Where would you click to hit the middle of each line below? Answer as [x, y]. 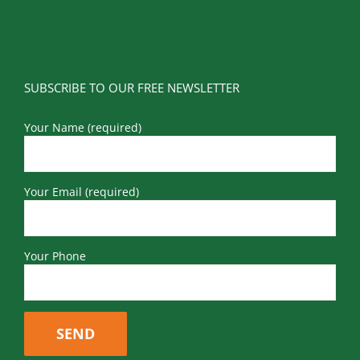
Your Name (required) [83, 128]
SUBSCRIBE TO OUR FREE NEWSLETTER [132, 88]
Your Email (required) [82, 192]
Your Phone [55, 256]
